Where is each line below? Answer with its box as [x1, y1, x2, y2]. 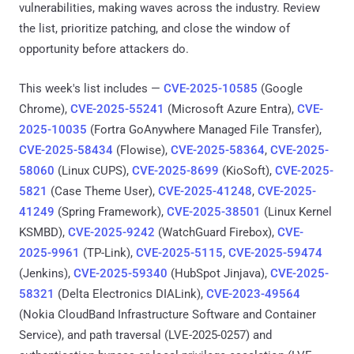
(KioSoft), [219, 163, 275, 178]
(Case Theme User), [47, 183, 158, 198]
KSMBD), [19, 224, 68, 239]
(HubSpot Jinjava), [168, 265, 270, 281]
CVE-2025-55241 [70, 101, 164, 116]
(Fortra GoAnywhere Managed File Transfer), [87, 122, 322, 137]
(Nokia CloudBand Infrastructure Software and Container [19, 307, 316, 322]
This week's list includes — [19, 81, 164, 96]
